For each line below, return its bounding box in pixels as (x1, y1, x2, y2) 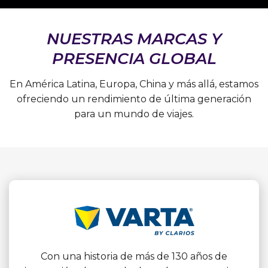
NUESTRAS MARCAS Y (46, 29, 222, 48)
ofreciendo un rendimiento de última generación (17, 93, 251, 105)
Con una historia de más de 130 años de (41, 250, 227, 262)
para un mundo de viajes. (74, 108, 194, 120)
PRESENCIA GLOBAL (51, 48, 217, 68)
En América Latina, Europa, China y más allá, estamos (10, 78, 258, 90)
